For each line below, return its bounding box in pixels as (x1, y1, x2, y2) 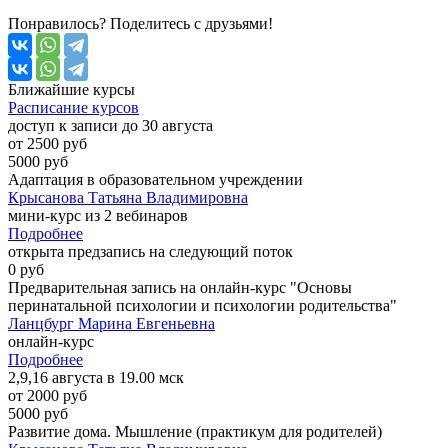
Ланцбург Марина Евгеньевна (8, 315, 215, 333)
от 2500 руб (8, 135, 87, 153)
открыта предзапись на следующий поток (8, 243, 293, 261)
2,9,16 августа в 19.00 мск (8, 369, 184, 387)
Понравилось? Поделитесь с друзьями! (8, 15, 273, 33)
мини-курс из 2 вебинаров (8, 207, 188, 225)
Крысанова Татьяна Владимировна (8, 189, 248, 207)
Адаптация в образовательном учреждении (8, 171, 303, 189)
